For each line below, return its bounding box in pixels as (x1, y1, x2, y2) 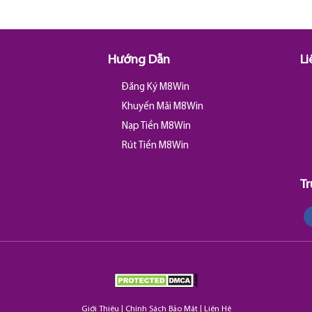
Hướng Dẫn (108, 54, 171, 68)
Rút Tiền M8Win (121, 140, 189, 151)
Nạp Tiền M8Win (121, 120, 191, 132)
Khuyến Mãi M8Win (121, 101, 203, 112)
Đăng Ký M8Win (121, 81, 189, 93)
